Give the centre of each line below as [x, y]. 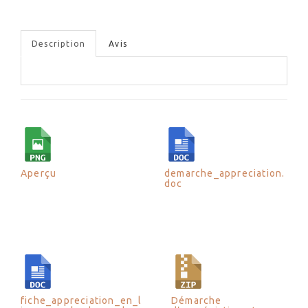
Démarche [197, 300]
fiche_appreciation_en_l [81, 300]
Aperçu [39, 173]
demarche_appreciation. [225, 173]
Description [59, 44]
